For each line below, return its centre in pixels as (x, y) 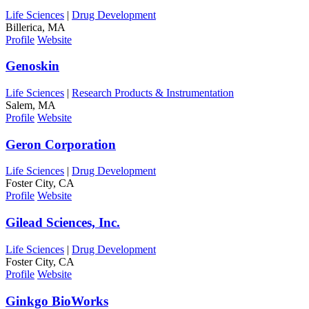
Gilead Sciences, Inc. (63, 223)
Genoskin (32, 66)
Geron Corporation (61, 144)
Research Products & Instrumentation (153, 92)
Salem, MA (31, 105)
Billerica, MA (36, 27)
